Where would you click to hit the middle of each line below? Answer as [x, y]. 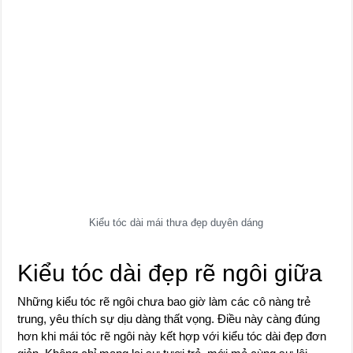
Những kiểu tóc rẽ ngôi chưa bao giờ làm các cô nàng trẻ [164, 301]
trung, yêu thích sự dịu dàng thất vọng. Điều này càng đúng [169, 319]
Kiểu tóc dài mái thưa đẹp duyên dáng [176, 223]
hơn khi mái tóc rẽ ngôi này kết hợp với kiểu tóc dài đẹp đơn [172, 336]
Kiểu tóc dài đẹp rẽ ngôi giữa [170, 273]
